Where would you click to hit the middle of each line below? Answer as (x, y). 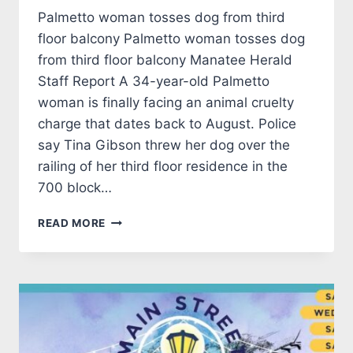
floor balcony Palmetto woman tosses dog (171, 39)
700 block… (75, 188)
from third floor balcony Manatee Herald (165, 60)
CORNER (129, 236)
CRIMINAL (134, 219)
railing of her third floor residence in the (163, 167)
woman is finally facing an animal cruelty (166, 103)
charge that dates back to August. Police (167, 124)
